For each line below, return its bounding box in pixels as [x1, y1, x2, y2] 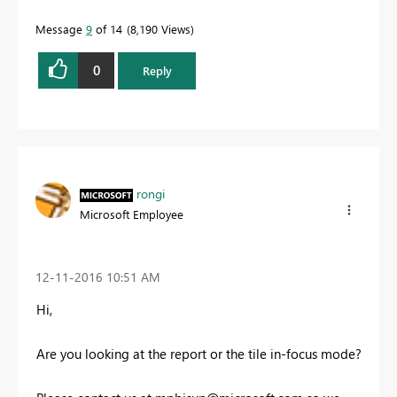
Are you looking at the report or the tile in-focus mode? [36, 345, 362, 363]
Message [35, 20, 86, 36]
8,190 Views [130, 20, 191, 36]
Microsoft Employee [80, 206, 183, 222]
